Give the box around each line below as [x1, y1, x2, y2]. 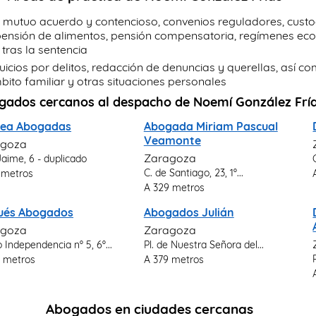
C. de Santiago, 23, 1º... [143, 166, 243, 178]
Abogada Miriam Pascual [143, 119, 278, 133]
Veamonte [143, 133, 201, 147]
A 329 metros [143, 181, 205, 193]
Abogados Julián [143, 205, 234, 219]
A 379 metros [143, 253, 204, 265]
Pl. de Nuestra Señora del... [143, 238, 264, 250]
